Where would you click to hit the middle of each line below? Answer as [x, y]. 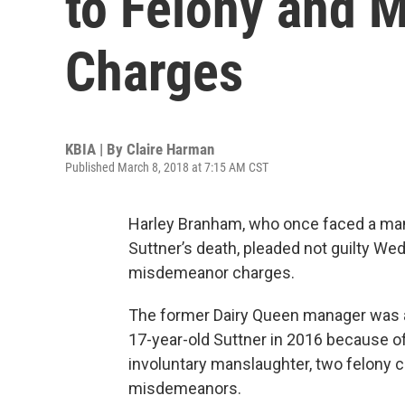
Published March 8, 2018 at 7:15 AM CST [167, 167]
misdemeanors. [185, 388]
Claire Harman [170, 149]
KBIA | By [96, 149]
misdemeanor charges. [212, 273]
